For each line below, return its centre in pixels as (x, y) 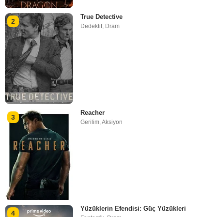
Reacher (93, 113)
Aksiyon (112, 122)
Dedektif (92, 26)
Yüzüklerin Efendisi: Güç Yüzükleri (133, 209)
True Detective (102, 16)
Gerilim (90, 122)
